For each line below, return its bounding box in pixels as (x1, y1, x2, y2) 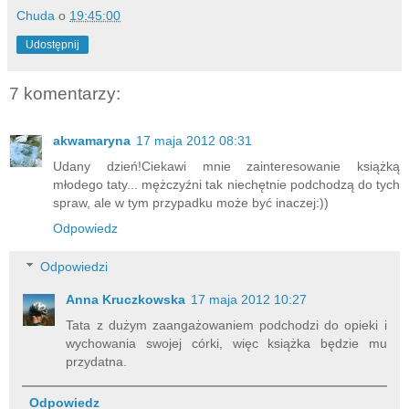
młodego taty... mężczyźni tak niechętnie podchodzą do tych (53, 177, 400, 193)
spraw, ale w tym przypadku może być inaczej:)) (53, 195, 329, 211)
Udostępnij (26, 37, 79, 51)
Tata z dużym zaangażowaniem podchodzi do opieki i (66, 317, 387, 332)
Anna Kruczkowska (66, 291, 186, 307)
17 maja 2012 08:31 (136, 133, 252, 149)
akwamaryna (53, 133, 131, 149)
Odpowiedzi (40, 258, 109, 274)
